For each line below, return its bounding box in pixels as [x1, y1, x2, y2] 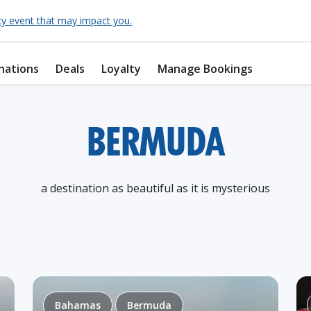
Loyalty [101, 61, 141, 76]
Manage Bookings [158, 61, 253, 76]
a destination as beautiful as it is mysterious [41, 180, 270, 196]
